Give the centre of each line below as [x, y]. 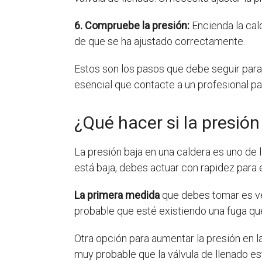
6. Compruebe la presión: [132, 25]
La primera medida [117, 195]
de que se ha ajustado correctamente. [160, 41]
